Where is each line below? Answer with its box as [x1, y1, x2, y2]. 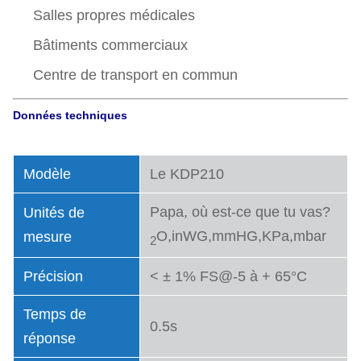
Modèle [23, 166, 71, 182]
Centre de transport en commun [33, 67, 238, 83]
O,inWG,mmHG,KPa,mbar [156, 228, 326, 244]
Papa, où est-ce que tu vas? [150, 204, 330, 220]
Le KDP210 [150, 166, 224, 182]
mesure [23, 229, 72, 245]
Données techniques [13, 109, 127, 122]
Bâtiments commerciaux [33, 37, 188, 53]
